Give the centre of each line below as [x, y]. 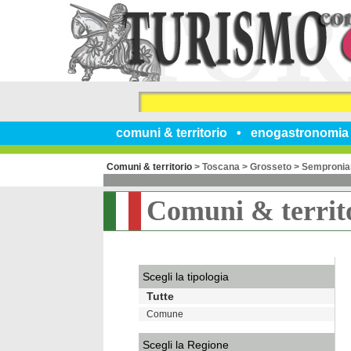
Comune [165, 314]
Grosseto [271, 167]
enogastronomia [300, 133]
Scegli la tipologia [186, 277]
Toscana [221, 167]
